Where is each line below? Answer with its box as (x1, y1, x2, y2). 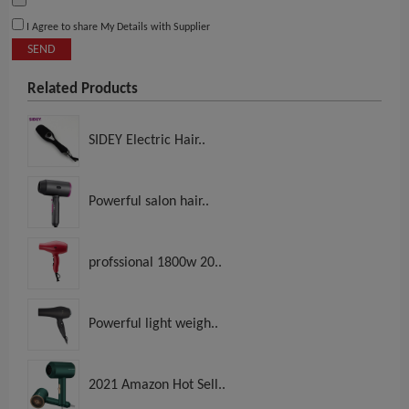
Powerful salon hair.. (89, 194, 209, 210)
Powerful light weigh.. (89, 317, 218, 332)
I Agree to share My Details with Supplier (24, 22, 210, 34)
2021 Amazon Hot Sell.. (89, 378, 225, 393)
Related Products (27, 81, 138, 98)
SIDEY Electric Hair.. (89, 133, 205, 149)
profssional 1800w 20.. (89, 256, 222, 271)
